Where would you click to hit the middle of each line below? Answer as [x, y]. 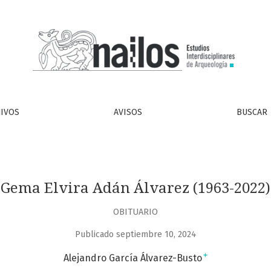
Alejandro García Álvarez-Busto [133, 258]
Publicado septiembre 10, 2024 [135, 235]
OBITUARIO [135, 212]
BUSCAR [252, 112]
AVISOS [128, 112]
